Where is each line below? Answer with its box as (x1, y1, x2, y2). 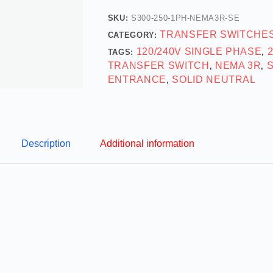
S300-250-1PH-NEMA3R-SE (131, 13, 240, 23)
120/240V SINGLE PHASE (136, 46, 262, 57)
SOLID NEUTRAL (172, 74, 256, 85)
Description (21, 138, 71, 149)
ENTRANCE (107, 74, 166, 85)
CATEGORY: (107, 30, 160, 40)
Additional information (99, 138, 194, 149)
